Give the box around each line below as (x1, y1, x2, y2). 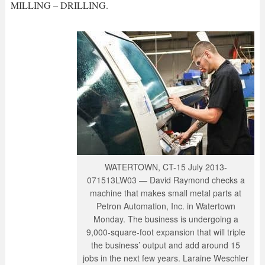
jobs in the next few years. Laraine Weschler (83, 251, 249, 264)
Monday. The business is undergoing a (93, 212, 238, 225)
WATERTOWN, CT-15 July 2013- (104, 160, 227, 173)
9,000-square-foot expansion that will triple (86, 225, 245, 238)
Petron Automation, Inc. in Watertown (96, 199, 235, 212)
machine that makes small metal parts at (90, 186, 242, 199)
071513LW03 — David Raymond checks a (86, 173, 245, 186)
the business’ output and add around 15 (91, 238, 241, 251)
